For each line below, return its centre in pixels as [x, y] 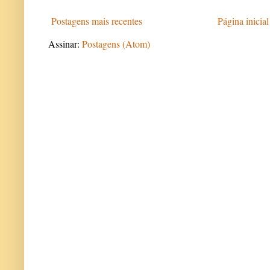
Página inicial [243, 20]
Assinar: [65, 43]
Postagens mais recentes [97, 20]
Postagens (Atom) [116, 43]
